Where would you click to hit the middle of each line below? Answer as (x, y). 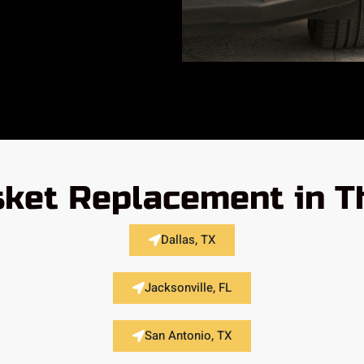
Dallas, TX (188, 239)
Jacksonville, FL (188, 287)
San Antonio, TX (188, 335)
